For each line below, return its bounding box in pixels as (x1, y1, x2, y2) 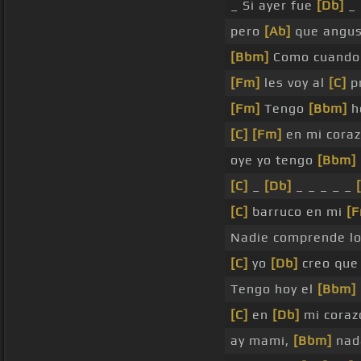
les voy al (260, 75, 329, 91)
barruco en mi (248, 204, 346, 220)
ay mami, (230, 333, 293, 349)
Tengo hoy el (230, 281, 317, 297)
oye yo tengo (230, 152, 317, 168)
